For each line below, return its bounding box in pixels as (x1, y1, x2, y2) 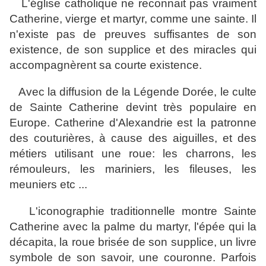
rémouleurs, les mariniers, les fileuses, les (9, 163, 256, 176)
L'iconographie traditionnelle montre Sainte (9, 205, 256, 218)
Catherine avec (9, 220, 92, 233)
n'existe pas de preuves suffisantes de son (9, 28, 256, 41)
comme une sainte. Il (147, 12, 257, 26)
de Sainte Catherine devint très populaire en (9, 101, 256, 114)
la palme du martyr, (91, 220, 194, 233)
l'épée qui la (194, 220, 256, 233)
